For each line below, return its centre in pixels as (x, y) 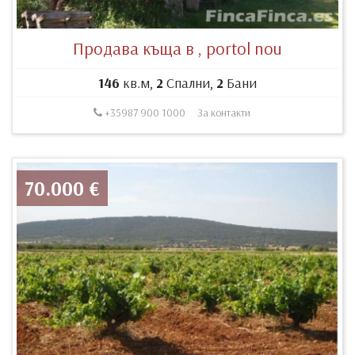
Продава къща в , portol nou (177, 48)
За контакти (223, 112)
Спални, (190, 82)
